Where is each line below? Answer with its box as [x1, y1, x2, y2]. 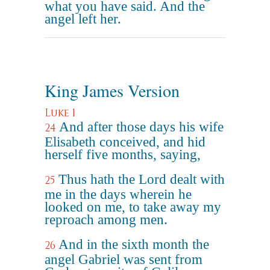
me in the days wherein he [45, 187, 192, 202]
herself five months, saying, [45, 147, 201, 162]
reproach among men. [45, 212, 168, 227]
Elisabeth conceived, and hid [45, 134, 206, 149]
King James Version [45, 79, 180, 102]
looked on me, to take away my [45, 199, 221, 215]
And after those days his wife [59, 119, 224, 134]
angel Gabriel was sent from [45, 252, 202, 267]
